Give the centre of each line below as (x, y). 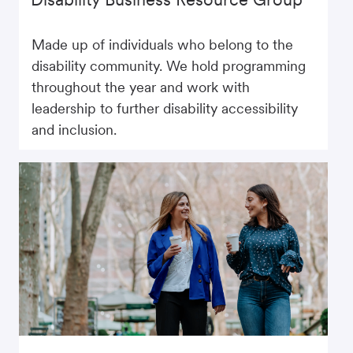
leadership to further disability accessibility (165, 108)
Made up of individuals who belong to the (162, 44)
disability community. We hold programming (169, 65)
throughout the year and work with (141, 87)
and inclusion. (74, 129)
